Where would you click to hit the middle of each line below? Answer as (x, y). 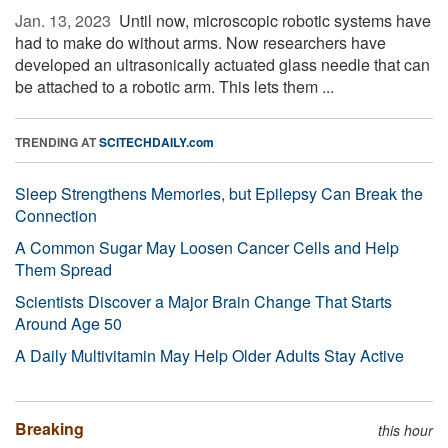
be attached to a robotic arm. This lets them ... (174, 86)
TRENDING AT (57, 141)
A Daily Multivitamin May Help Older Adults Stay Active (209, 355)
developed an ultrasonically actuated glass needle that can (222, 64)
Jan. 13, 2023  (65, 20)
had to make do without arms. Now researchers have (200, 42)
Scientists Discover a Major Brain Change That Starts (203, 301)
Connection (56, 215)
